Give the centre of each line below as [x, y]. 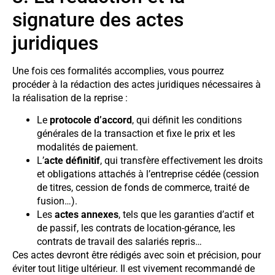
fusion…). [57, 201]
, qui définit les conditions [187, 120]
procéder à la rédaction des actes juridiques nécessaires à [137, 84]
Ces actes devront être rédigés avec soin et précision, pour [137, 255]
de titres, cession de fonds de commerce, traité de [143, 188]
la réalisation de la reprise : [70, 98]
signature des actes [98, 19]
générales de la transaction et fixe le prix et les [136, 134]
